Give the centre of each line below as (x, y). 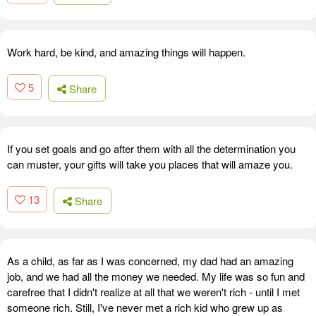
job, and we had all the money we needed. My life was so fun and (156, 276)
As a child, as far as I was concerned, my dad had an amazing (150, 260)
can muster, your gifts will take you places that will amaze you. (150, 164)
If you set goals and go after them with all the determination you (151, 148)
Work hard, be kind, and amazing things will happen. (126, 52)
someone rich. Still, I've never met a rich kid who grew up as (145, 307)
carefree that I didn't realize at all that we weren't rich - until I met (153, 291)
